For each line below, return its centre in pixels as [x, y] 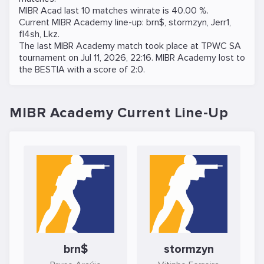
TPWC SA [221, 46]
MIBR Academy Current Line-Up [119, 113]
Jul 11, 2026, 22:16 [116, 58]
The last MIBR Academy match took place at [110, 46]
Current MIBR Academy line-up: [82, 22]
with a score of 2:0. [105, 70]
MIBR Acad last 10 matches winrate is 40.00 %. [114, 11]
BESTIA [50, 70]
